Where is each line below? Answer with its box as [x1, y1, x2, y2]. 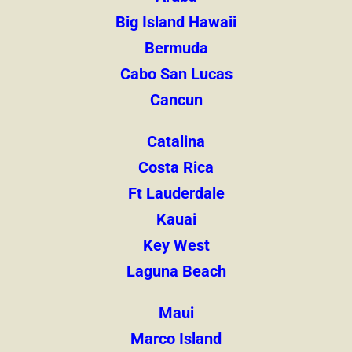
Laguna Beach [126, 262, 226, 281]
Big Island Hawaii [115, 13, 236, 32]
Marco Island [130, 329, 222, 349]
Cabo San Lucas [119, 64, 233, 84]
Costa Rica [138, 158, 214, 178]
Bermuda [144, 38, 208, 58]
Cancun [149, 90, 203, 110]
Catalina [147, 132, 205, 152]
